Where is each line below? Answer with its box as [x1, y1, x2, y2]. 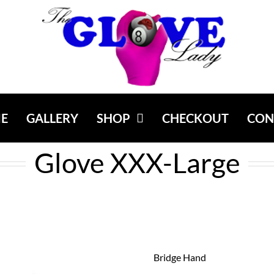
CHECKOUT [161, 111, 229, 125]
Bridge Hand [153, 251, 206, 263]
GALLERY [26, 111, 78, 125]
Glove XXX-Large [34, 146, 240, 179]
